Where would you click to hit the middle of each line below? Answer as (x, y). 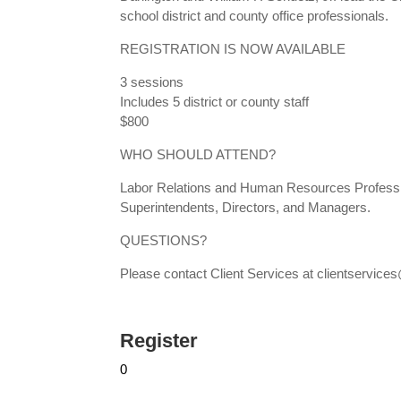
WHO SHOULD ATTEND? (198, 155)
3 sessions (152, 82)
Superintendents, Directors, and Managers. (246, 208)
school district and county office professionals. (255, 16)
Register (159, 340)
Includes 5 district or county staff (215, 102)
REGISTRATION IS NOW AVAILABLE (233, 49)
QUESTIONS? (164, 241)
